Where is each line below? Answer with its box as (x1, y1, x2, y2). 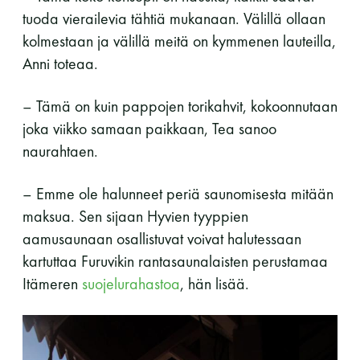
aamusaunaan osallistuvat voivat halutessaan (22, 227, 301, 249)
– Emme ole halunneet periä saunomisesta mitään (22, 182, 333, 204)
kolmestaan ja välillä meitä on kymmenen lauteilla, (22, 30, 336, 51)
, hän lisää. (180, 272, 249, 294)
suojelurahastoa (82, 272, 180, 294)
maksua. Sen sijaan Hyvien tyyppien (22, 205, 248, 227)
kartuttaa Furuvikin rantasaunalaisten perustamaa (22, 250, 328, 272)
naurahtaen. (22, 140, 98, 162)
